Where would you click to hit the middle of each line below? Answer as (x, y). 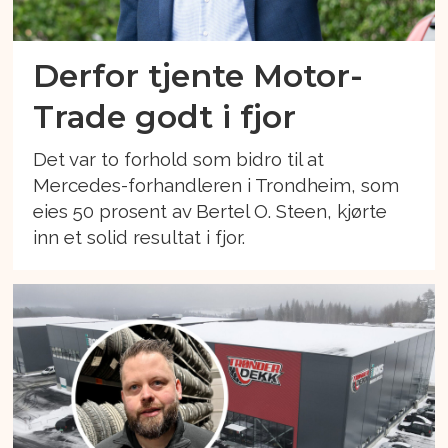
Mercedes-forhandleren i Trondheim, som (216, 184)
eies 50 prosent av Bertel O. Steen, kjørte (210, 210)
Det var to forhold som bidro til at (179, 158)
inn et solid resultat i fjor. (139, 236)
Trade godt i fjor (165, 117)
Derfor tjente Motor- (198, 76)
